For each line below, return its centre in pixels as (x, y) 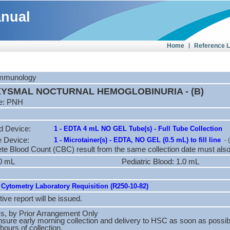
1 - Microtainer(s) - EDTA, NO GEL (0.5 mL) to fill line (138, 140)
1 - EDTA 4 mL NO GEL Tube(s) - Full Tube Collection (138, 129)
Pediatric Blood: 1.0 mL (161, 162)
